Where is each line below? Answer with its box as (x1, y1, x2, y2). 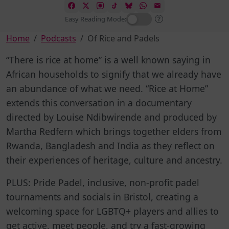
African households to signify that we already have (6, 67, 221, 80)
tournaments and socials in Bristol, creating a (6, 190, 198, 203)
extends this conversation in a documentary (6, 96, 192, 109)
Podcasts (41, 32, 76, 44)
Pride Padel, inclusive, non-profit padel (31, 176, 199, 189)
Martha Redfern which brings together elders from (6, 125, 221, 138)
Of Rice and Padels (87, 32, 159, 44)
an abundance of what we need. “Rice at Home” (6, 82, 208, 95)
